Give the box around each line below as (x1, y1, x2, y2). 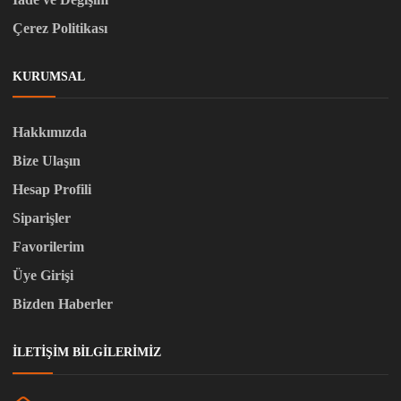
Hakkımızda (13, 124, 87, 140)
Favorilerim (13, 238, 84, 254)
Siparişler (13, 209, 71, 226)
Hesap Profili (13, 181, 91, 197)
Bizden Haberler (13, 295, 113, 311)
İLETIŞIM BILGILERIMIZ (13, 345, 161, 359)
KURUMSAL (13, 69, 85, 83)
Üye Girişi (13, 267, 73, 283)
